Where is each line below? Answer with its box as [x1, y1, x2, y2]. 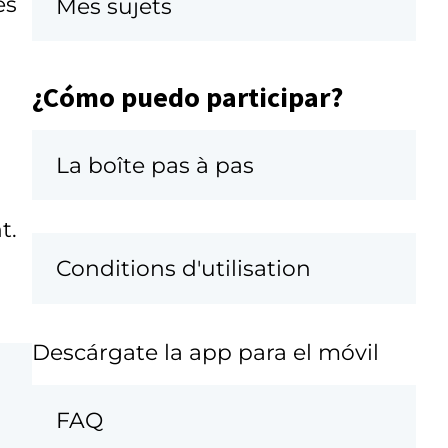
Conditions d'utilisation [56, 255, 311, 282]
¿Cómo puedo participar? [32, 78, 343, 115]
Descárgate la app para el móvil [32, 339, 379, 366]
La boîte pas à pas [56, 152, 254, 179]
